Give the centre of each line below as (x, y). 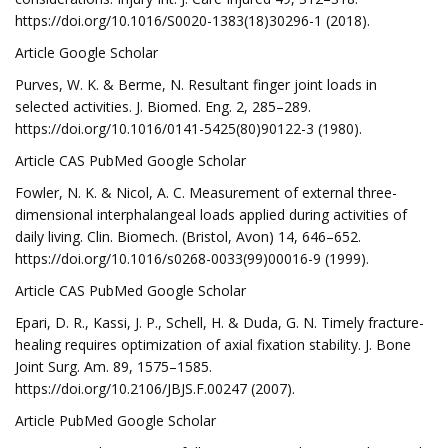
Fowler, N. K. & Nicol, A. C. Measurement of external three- (206, 192)
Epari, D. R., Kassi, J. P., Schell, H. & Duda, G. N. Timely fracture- (219, 322)
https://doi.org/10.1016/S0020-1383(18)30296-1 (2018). (192, 20)
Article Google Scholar (86, 52)
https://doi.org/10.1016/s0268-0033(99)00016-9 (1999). (192, 258)
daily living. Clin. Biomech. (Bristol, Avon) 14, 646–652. (188, 236)
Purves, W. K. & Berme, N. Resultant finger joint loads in (196, 84)
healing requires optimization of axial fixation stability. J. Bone (213, 344)
